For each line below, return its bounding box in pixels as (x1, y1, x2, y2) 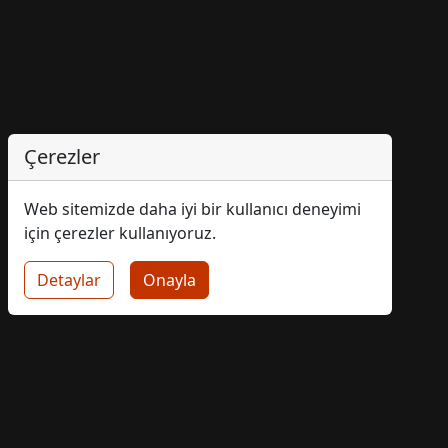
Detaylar (37, 269, 101, 291)
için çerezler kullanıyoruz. (24, 222, 216, 244)
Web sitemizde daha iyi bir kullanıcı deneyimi (24, 198, 361, 220)
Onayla (143, 269, 196, 291)
